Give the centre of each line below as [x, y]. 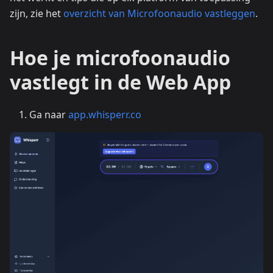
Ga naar [49, 115]
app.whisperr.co [105, 115]
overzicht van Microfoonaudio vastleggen [159, 13]
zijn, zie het [37, 13]
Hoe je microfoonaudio [120, 58]
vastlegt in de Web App [120, 82]
